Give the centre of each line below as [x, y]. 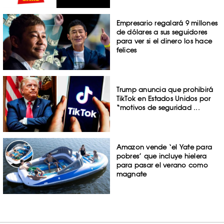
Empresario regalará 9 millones [167, 23]
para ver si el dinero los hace [164, 41]
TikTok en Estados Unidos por [163, 99]
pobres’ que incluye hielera [161, 156]
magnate [131, 174]
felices [126, 50]
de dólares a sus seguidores [162, 32]
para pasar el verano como [162, 165]
